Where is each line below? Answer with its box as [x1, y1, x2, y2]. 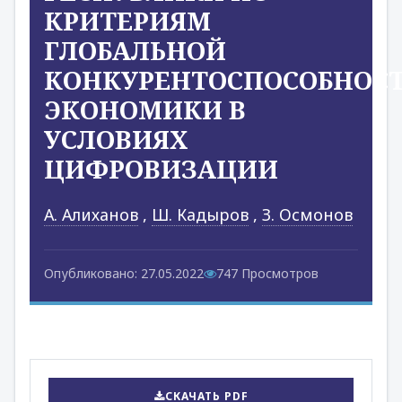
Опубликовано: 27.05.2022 [44, 265, 204, 282]
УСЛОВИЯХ [44, 122, 188, 156]
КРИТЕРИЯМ [44, 4, 211, 38]
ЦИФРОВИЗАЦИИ [44, 152, 278, 186]
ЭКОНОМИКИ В [44, 92, 246, 127]
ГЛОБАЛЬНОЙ [44, 33, 226, 67]
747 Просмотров [216, 265, 319, 282]
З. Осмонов [262, 204, 353, 225]
